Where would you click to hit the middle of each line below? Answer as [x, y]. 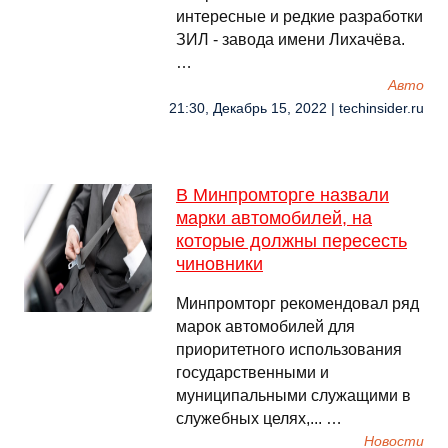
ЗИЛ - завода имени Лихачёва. [290, 39]
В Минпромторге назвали [282, 195]
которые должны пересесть [291, 241]
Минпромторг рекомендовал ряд [297, 303]
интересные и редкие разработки [299, 16]
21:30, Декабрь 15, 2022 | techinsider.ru [296, 108]
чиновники [219, 264]
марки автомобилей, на [274, 218]
